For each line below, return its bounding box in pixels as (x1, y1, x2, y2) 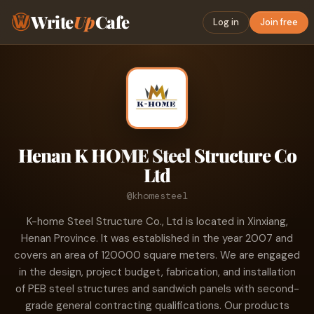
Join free (260, 16, 298, 28)
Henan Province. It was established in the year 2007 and (21, 231, 293, 245)
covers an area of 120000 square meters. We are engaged (14, 248, 300, 262)
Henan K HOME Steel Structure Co (18, 143, 296, 168)
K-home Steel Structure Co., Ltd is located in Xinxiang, (26, 214, 288, 228)
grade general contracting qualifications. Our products (25, 299, 289, 313)
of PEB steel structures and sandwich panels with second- (15, 282, 299, 296)
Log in (213, 16, 239, 28)
